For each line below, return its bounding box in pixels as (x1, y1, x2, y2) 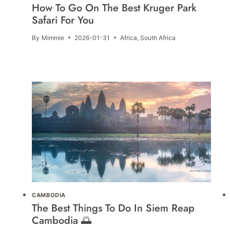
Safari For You (32, 12, 94, 28)
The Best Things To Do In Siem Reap (32, 201, 195, 216)
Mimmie (41, 33, 64, 42)
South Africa (140, 33, 176, 42)
